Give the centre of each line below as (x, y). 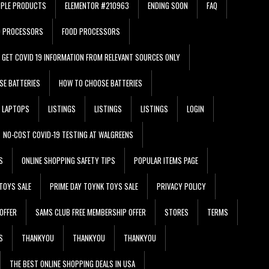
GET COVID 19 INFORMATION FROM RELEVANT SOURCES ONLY (91, 57)
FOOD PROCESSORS (91, 31)
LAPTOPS (16, 108)
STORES (177, 212)
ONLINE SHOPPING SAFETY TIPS (68, 160)
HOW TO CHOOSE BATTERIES (101, 83)
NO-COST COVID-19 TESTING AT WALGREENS (68, 134)
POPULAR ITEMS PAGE (166, 160)
